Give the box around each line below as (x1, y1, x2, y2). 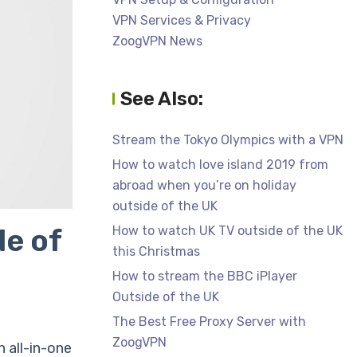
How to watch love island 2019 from (112, 157, 328, 172)
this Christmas (112, 244, 200, 259)
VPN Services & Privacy (112, 13, 251, 28)
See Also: (120, 88, 203, 110)
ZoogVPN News (112, 33, 202, 49)
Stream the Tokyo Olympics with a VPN (112, 132, 343, 147)
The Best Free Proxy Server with (112, 314, 306, 329)
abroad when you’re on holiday (112, 178, 296, 193)
